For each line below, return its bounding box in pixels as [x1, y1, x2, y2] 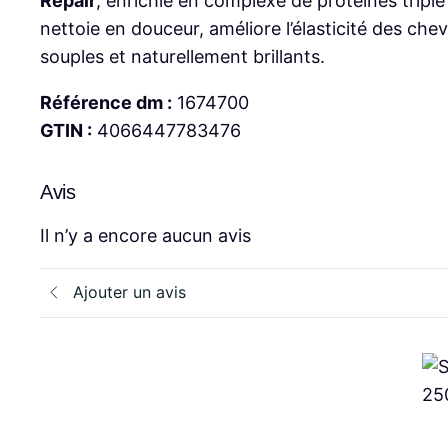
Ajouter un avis [73, 282, 186, 303]
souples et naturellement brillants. [40, 45, 325, 67]
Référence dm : [40, 91, 172, 113]
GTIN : [40, 119, 92, 141]
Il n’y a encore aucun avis [40, 224, 251, 246]
